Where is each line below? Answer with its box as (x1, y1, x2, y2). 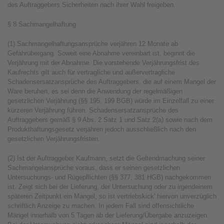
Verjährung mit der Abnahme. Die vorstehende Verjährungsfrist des (7, 59, 199, 66)
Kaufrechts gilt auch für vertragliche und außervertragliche (7, 68, 175, 76)
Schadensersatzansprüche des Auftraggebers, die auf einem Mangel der (7, 78, 216, 85)
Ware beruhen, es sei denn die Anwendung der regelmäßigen (7, 87, 182, 95)
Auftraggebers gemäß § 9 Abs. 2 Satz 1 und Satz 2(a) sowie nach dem (7, 116, 212, 123)
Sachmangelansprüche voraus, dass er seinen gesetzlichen (7, 164, 180, 171)
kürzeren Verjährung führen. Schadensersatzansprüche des (7, 106, 178, 114)
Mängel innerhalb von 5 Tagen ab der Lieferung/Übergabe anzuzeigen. (7, 211, 209, 219)
